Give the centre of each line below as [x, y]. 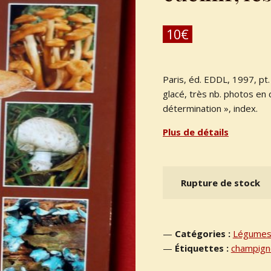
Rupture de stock [220, 183]
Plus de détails [196, 132]
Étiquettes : [203, 248]
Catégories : [204, 234]
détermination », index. [210, 109]
